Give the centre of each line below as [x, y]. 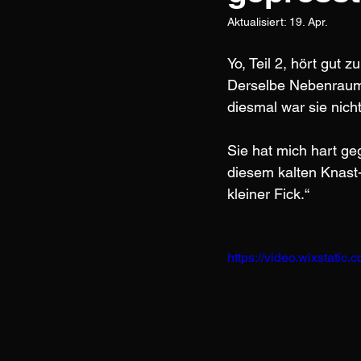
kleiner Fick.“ [268, 194]
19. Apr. [309, 22]
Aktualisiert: [258, 22]
